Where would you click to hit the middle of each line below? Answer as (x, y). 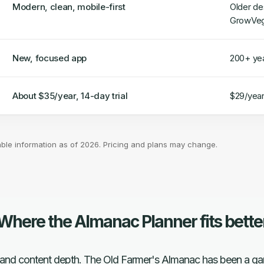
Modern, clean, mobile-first (69, 7)
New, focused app (50, 58)
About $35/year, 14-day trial (70, 96)
